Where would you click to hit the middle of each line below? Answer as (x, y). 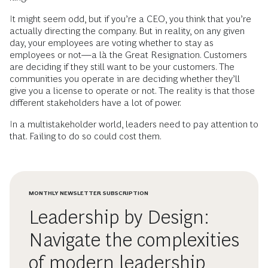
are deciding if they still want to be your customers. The (122, 67)
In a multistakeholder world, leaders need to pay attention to (134, 124)
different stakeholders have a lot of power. (95, 103)
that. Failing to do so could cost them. (86, 136)
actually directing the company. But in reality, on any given (127, 31)
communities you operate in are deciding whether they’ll (125, 79)
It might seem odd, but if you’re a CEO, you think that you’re (130, 19)
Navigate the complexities (134, 240)
